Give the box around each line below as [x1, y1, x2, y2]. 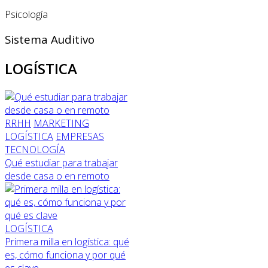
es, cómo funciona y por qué [5, 248, 126, 262]
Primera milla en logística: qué [5, 235, 129, 249]
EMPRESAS [56, 130, 104, 144]
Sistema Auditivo [5, 32, 95, 47]
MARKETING [33, 117, 89, 130]
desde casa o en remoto [5, 169, 109, 183]
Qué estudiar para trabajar [5, 156, 118, 170]
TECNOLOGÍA [5, 143, 65, 157]
